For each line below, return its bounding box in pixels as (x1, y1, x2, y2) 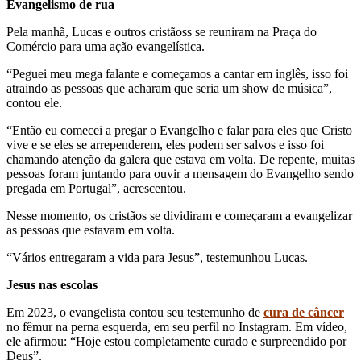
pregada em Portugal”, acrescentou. (6, 180, 186, 195)
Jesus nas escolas (6, 277, 98, 292)
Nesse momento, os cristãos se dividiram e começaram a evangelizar (6, 208, 352, 222)
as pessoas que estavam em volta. (6, 222, 175, 237)
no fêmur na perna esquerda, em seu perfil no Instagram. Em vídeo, (6, 319, 347, 334)
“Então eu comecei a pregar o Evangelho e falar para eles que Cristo (6, 122, 352, 137)
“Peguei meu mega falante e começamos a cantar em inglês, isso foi (6, 66, 348, 81)
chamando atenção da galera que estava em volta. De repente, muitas (6, 151, 355, 166)
